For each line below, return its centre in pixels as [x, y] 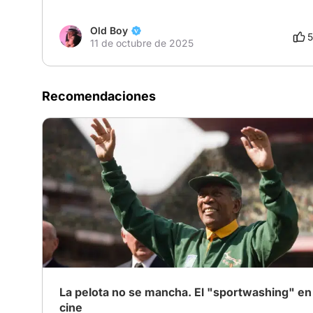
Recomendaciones [99, 96]
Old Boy [109, 31]
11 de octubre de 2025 [142, 43]
